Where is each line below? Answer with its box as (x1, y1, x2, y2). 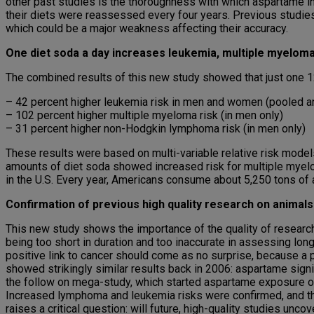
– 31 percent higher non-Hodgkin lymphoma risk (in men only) (6, 122, 306, 136)
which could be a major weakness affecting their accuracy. (6, 22, 288, 36)
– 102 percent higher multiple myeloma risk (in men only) (6, 109, 283, 123)
